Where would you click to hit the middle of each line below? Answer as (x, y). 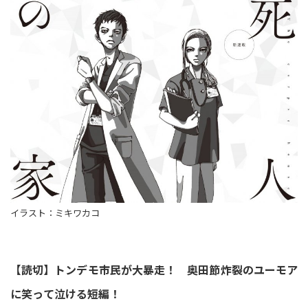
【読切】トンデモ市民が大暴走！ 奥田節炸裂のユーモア (154, 269)
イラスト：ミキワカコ (55, 213)
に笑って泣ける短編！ (65, 294)
